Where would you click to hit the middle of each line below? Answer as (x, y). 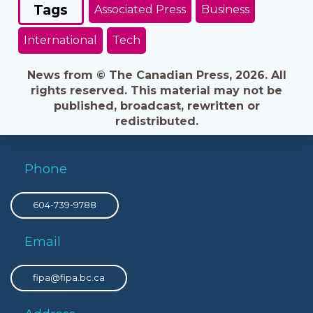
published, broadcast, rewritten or (156, 105)
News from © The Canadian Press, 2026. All (156, 75)
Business (225, 9)
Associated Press (140, 9)
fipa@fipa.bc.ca (69, 278)
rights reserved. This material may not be (156, 90)
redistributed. (156, 121)
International (60, 41)
